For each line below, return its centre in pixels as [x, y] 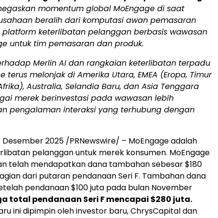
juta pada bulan [120, 187]
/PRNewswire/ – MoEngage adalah [130, 141]
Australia [44, 86]
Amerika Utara [106, 74]
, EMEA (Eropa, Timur [173, 74]
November [172, 187]
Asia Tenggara [170, 86]
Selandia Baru [92, 86]
